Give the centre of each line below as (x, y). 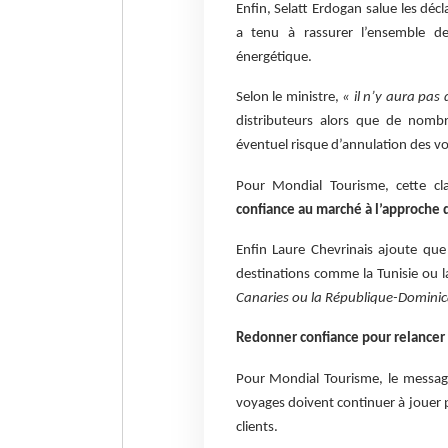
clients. (256, 427)
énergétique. (273, 58)
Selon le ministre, (289, 98)
